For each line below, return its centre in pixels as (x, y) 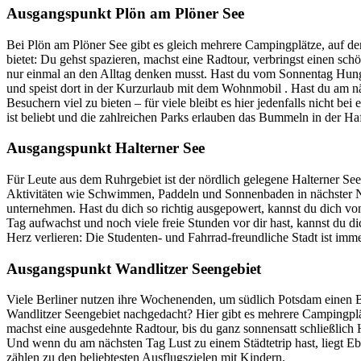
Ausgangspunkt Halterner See (106, 148)
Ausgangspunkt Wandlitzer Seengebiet (134, 268)
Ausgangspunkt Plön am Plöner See (125, 13)
